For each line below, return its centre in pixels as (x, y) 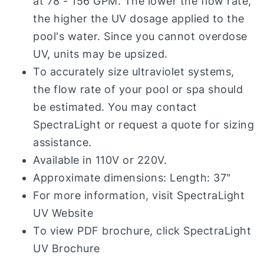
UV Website (63, 213)
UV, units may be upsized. (100, 54)
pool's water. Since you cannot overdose (140, 37)
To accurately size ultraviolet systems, (134, 72)
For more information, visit (105, 196)
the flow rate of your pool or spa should (138, 90)
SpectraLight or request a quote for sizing (143, 125)
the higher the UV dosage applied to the (139, 19)
